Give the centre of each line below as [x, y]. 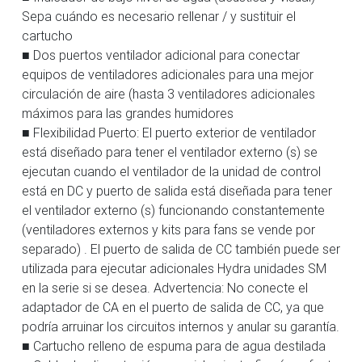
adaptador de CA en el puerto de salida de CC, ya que [173, 307]
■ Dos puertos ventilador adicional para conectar [161, 55]
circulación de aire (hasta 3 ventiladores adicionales [168, 93]
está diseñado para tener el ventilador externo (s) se [170, 152]
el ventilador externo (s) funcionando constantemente [173, 210]
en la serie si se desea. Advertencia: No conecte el [165, 287]
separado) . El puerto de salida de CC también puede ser [181, 248]
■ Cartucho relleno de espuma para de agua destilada [174, 345]
